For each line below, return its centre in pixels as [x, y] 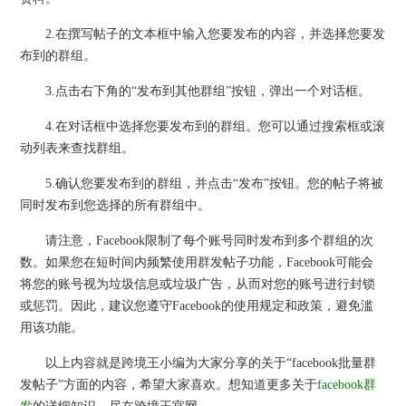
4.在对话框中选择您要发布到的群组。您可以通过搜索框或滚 [203, 126]
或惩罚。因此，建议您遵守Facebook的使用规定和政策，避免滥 [197, 305]
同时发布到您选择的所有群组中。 [116, 205]
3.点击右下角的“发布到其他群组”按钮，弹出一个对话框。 [196, 91]
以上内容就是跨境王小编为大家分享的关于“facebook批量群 [198, 362]
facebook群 [347, 384]
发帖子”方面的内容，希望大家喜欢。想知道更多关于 [169, 384]
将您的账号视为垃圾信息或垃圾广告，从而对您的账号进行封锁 [198, 284]
